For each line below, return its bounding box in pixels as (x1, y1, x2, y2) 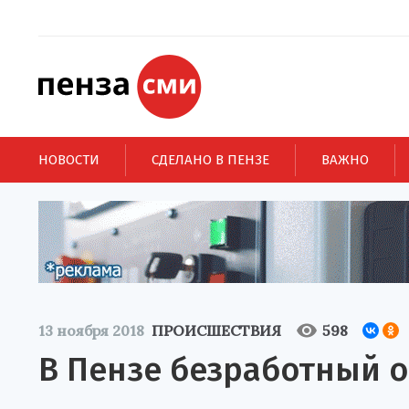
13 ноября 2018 (38, 321, 144, 340)
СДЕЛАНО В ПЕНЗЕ (152, 151, 269, 168)
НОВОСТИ (38, 151, 100, 168)
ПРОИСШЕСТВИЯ (152, 321, 281, 340)
